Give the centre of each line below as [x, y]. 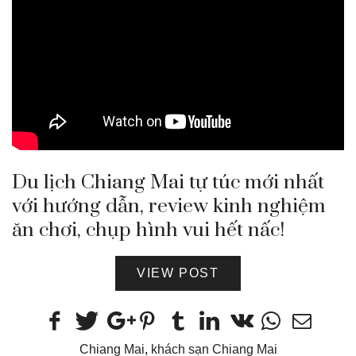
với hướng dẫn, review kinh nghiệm [169, 206]
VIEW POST [178, 273]
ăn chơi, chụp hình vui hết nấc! [148, 230]
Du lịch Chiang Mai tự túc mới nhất [168, 182]
